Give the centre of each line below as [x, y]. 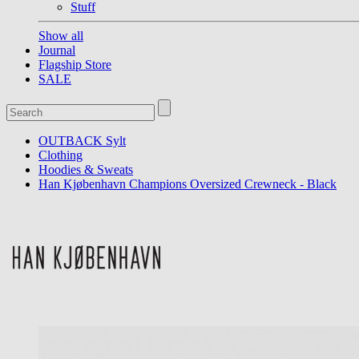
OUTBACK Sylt [82, 141]
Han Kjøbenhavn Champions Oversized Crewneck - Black [188, 184]
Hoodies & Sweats [86, 169]
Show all [61, 36]
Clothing [61, 155]
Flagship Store [75, 65]
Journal [57, 50]
